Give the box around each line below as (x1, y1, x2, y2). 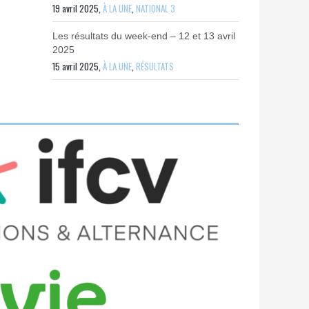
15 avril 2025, (52, 59, 103, 73)
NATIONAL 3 (136, 1, 175, 15)
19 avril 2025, (52, 1, 103, 15)
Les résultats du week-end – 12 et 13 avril (52, 30, 235, 41)
